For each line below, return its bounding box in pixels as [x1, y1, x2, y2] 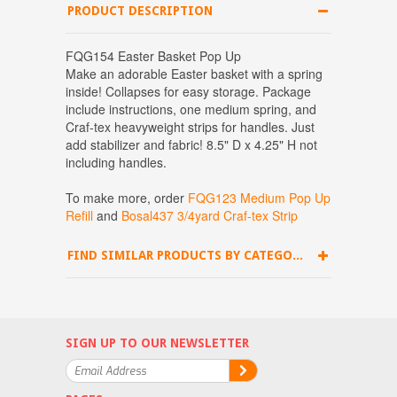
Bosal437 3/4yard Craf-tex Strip [121, 206, 298, 225]
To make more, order [66, 189, 188, 207]
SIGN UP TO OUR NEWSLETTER [66, 336, 249, 351]
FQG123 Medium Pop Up [188, 189, 331, 207]
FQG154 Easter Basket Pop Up [66, 47, 241, 66]
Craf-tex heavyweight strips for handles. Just [66, 118, 315, 136]
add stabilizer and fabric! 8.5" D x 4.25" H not [66, 136, 317, 154]
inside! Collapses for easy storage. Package [66, 82, 311, 101]
